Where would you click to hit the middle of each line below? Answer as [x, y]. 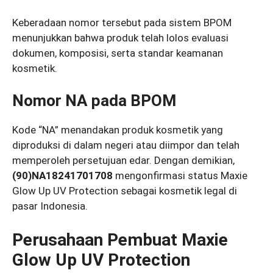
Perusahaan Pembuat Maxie [120, 239]
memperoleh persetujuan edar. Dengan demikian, [123, 161]
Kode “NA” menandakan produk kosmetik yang [118, 130]
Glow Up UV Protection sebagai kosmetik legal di [125, 191]
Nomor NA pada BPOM [94, 101]
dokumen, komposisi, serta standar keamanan [118, 53]
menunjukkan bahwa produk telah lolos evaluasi [120, 37]
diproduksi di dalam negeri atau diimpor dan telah [126, 145]
